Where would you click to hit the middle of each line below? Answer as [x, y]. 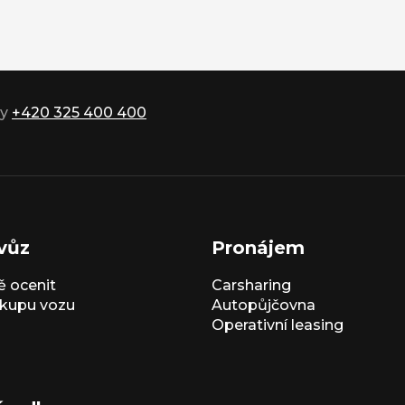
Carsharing [251, 286]
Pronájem [258, 248]
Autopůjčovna [264, 306]
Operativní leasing [278, 325]
